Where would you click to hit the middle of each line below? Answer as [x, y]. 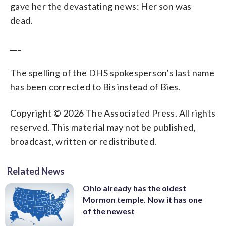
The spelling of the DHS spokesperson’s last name [112, 72]
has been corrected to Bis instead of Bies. [95, 87]
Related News [36, 171]
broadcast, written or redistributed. [83, 141]
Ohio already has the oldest [134, 188]
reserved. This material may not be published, [103, 127]
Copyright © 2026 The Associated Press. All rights [113, 113]
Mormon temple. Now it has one [143, 199]
